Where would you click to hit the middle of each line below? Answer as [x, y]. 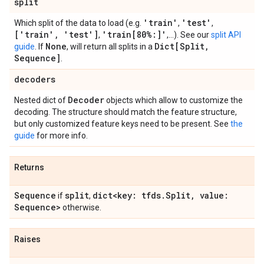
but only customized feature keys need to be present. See [122, 124]
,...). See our [189, 35]
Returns [29, 167]
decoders [35, 79]
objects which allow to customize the [174, 100]
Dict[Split [179, 46]
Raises [27, 239]
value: [212, 195]
